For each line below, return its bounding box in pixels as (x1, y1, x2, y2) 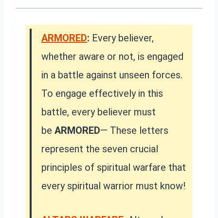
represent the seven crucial (41, 143, 158, 155)
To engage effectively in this (41, 88, 163, 100)
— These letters (100, 125, 168, 137)
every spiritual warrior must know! (41, 180, 185, 192)
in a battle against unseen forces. (41, 69, 182, 81)
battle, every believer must (41, 106, 156, 118)
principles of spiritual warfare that (41, 162, 186, 174)
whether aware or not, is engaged (41, 51, 183, 63)
